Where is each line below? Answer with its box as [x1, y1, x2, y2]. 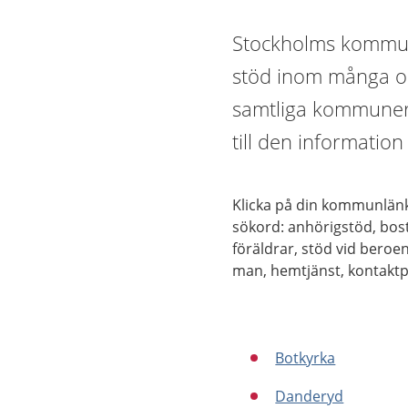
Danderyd [275, 386, 344, 406]
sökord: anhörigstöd [232, 217, 373, 237]
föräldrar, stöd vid [232, 239, 361, 259]
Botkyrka [275, 348, 336, 368]
